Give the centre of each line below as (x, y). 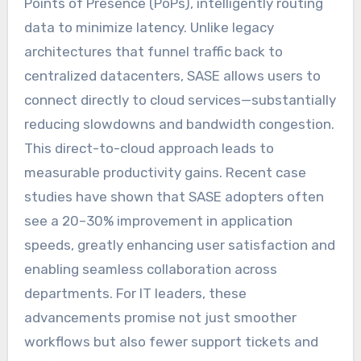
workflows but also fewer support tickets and (171, 341)
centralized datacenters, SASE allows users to (172, 75)
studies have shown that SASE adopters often (174, 196)
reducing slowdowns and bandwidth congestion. (179, 124)
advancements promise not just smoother (160, 317)
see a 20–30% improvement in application (158, 220)
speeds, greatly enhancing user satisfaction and (179, 245)
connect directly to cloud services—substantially (180, 100)
